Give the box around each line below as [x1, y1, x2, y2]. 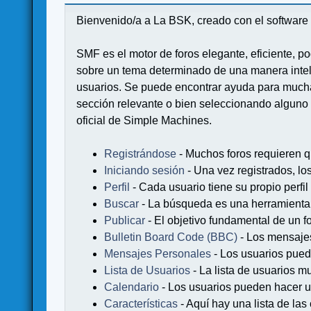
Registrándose [104, 147, 177, 160]
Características [104, 297, 178, 310]
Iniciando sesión [104, 164, 185, 176]
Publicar [104, 214, 146, 226]
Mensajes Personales [104, 247, 212, 260]
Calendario [104, 280, 160, 293]
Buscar [104, 197, 140, 210]
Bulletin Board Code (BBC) [104, 230, 241, 243]
